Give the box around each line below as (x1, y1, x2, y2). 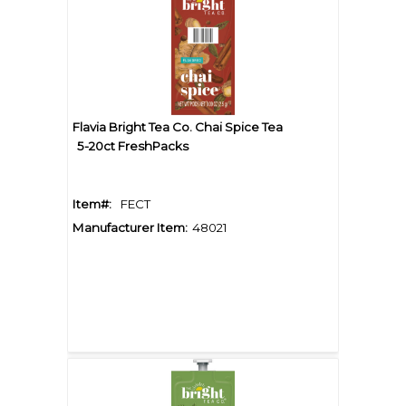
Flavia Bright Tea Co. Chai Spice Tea (72, 120, 283, 135)
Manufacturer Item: (72, 220, 188, 236)
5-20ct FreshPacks (77, 139, 188, 154)
